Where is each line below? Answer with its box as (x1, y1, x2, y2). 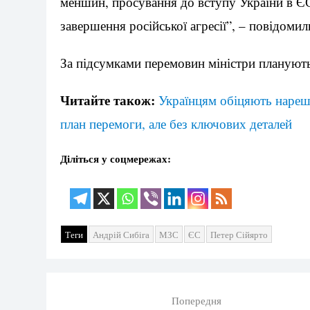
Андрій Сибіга (93, 228, 149, 241)
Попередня (171, 293, 221, 307)
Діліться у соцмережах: (60, 150, 171, 166)
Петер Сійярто (210, 228, 268, 241)
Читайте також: (60, 90, 155, 109)
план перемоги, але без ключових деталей (60, 114, 292, 132)
